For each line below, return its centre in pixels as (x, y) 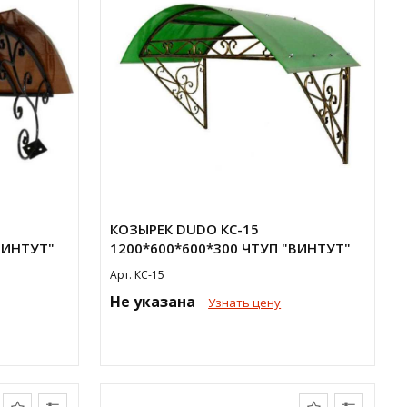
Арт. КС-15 (138, 275)
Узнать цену (245, 303)
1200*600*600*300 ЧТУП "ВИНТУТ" (231, 248)
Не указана (155, 302)
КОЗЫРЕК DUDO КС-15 (185, 229)
